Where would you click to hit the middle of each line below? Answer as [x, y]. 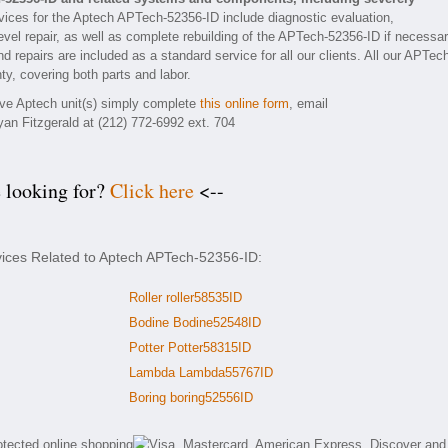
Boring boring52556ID [191, 397]
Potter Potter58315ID [190, 347]
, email [308, 103]
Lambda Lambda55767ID [201, 372]
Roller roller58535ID [185, 297]
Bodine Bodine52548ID [195, 322]
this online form [244, 103]
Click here [152, 190]
